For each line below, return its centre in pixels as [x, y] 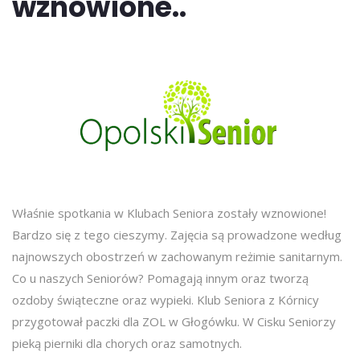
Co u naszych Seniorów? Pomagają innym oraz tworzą [160, 278]
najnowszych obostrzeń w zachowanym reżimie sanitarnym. [177, 256]
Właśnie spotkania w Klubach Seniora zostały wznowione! [169, 213]
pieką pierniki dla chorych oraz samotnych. [127, 343]
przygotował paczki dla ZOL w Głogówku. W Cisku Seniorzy [174, 321]
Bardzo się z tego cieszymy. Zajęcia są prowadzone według [177, 235]
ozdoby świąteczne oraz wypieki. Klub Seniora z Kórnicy [166, 300]
